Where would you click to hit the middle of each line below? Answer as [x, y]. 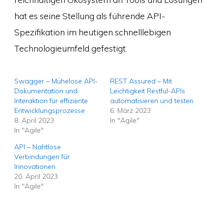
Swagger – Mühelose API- [56, 81]
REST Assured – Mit [141, 81]
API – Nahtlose [37, 147]
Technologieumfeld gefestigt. [70, 48]
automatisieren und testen [152, 100]
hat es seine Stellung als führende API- [89, 15]
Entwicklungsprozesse [49, 110]
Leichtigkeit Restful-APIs [148, 91]
